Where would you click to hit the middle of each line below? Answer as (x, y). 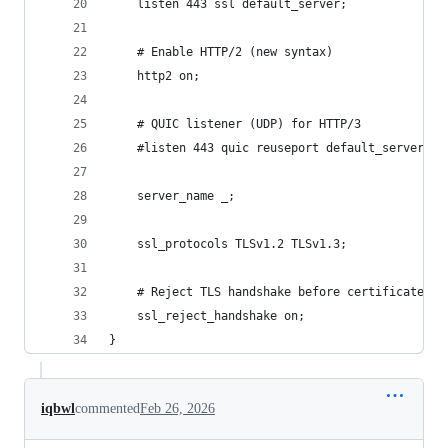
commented (107, 408)
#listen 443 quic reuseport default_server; (270, 148)
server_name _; (172, 196)
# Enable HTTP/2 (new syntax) (221, 52)
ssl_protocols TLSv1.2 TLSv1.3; (228, 244)
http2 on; (154, 76)
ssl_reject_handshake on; (207, 316)
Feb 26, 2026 (177, 408)
